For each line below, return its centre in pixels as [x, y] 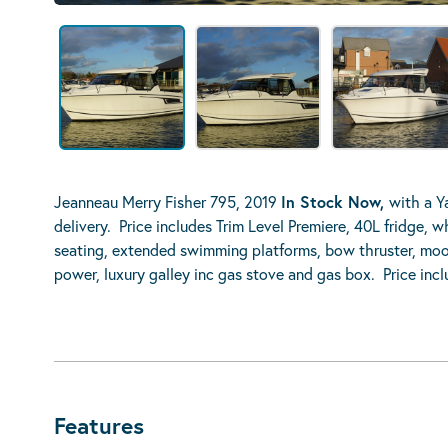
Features [99, 425]
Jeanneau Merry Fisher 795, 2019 [167, 201]
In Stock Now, [335, 201]
